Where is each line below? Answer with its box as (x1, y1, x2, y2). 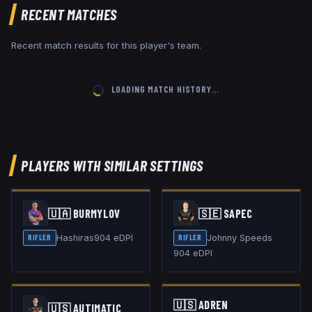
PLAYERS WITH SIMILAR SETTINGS (21, 156, 203, 175)
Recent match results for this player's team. (11, 40, 201, 52)
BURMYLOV (72, 206, 120, 220)
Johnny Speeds (206, 233, 272, 244)
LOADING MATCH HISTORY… (108, 83, 219, 95)
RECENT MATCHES (21, 5, 117, 24)
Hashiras (56, 233, 94, 244)
